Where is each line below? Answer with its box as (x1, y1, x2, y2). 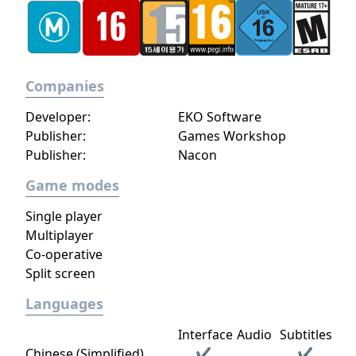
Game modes (25, 176, 119, 195)
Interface (178, 326, 233, 343)
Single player (25, 207, 103, 225)
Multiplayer (25, 226, 94, 244)
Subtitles (280, 326, 332, 343)
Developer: (25, 108, 91, 126)
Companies (25, 76, 104, 95)
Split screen (25, 265, 95, 282)
